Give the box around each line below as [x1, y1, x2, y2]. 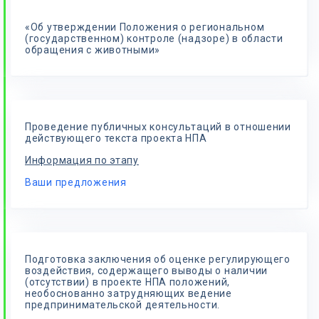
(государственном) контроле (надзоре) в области [25, 33, 283, 44]
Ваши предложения [25, 177, 127, 188]
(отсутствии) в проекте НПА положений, [25, 276, 231, 288]
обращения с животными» [25, 44, 161, 56]
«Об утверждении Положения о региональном [25, 21, 265, 33]
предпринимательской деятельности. [25, 299, 221, 310]
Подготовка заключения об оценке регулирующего [25, 253, 291, 265]
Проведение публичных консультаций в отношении [25, 121, 291, 132]
